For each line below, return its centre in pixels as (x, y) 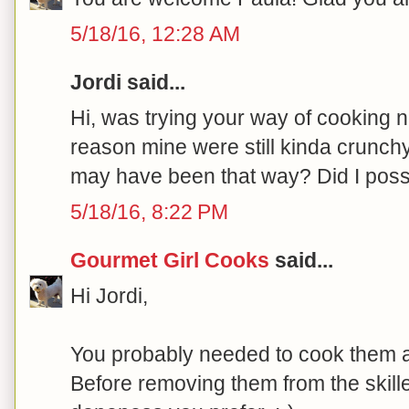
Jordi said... (128, 82)
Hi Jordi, (109, 295)
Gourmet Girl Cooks (170, 260)
